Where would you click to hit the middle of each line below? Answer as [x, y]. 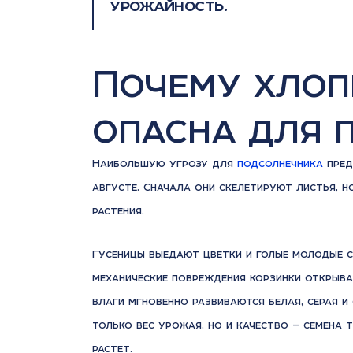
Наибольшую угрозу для [165, 163]
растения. [118, 210]
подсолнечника [280, 163]
